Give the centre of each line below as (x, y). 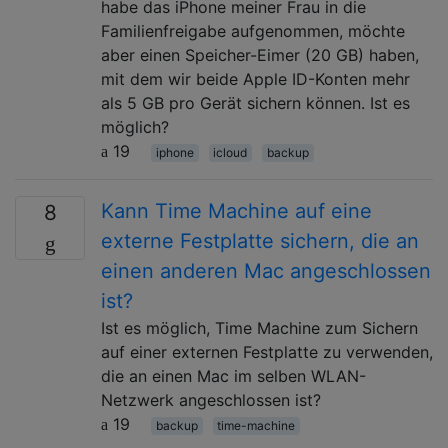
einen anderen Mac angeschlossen (266, 270)
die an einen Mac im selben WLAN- (233, 375)
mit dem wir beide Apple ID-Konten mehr (255, 78)
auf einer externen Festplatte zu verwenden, (267, 351)
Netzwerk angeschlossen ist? (211, 399)
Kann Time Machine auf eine (236, 210)
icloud (230, 152)
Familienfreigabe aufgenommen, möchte (253, 30)
